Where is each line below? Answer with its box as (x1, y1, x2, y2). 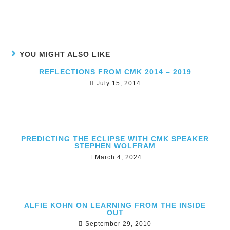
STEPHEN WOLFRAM (74, 141, 156, 150)
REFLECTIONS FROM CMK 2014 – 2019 (39, 67, 191, 76)
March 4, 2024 (95, 153, 142, 161)
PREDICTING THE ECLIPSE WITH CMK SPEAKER (21, 134, 209, 143)
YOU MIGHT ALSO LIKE (20, 50, 111, 59)
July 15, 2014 (96, 79, 141, 87)
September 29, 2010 (85, 220, 151, 227)
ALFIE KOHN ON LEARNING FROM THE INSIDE (24, 201, 206, 209)
